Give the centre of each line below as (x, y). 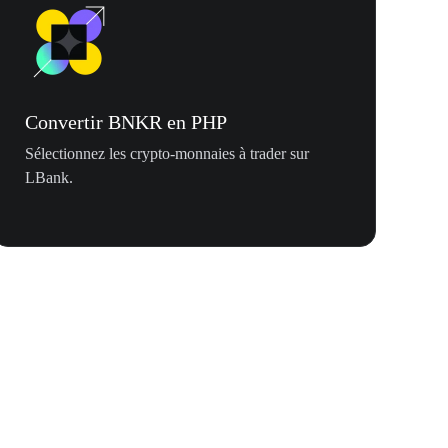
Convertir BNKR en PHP (126, 122)
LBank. (49, 178)
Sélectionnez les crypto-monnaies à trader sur (167, 154)
